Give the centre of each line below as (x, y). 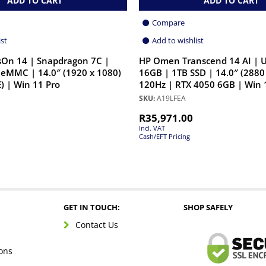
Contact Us (96, 224)
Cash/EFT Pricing (164, 136)
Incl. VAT (152, 128)
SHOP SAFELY (208, 207)
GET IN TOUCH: (91, 207)
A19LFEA (170, 98)
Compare (168, 22)
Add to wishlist (178, 40)
